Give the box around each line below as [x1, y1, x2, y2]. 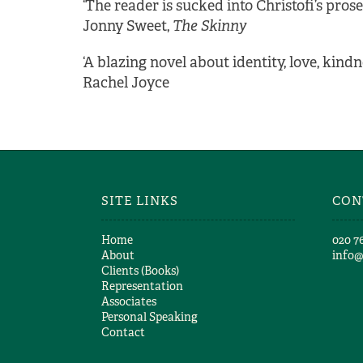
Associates [100, 294, 156, 309]
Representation [100, 279, 183, 293]
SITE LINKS [100, 193, 178, 209]
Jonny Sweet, [83, 16, 173, 36]
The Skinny [173, 16, 247, 36]
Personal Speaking [100, 310, 198, 324]
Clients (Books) [100, 263, 179, 278]
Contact [100, 325, 145, 340]
